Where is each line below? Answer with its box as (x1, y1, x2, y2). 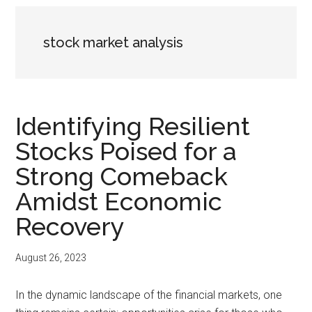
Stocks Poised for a (15, 136, 237, 166)
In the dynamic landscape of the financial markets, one (15, 288, 283, 302)
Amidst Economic (15, 187, 223, 216)
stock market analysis (43, 34, 184, 51)
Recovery (15, 212, 125, 241)
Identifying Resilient (15, 111, 251, 141)
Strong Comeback (15, 162, 228, 191)
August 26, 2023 (15, 252, 87, 263)
